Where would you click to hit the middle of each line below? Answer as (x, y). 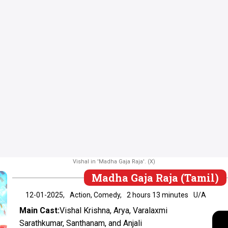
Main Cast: (40, 210)
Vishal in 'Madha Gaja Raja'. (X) (114, 161)
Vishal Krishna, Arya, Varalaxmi (114, 210)
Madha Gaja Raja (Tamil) (155, 177)
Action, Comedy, (96, 195)
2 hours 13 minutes (158, 195)
